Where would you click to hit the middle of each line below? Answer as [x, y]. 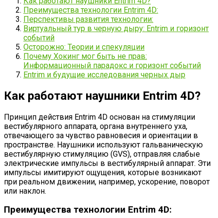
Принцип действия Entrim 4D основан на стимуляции [100, 117]
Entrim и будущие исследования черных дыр [104, 74]
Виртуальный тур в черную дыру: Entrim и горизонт [116, 28]
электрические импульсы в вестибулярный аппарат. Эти [107, 163]
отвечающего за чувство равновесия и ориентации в [101, 135]
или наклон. [25, 191]
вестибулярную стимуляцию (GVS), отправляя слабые [102, 154]
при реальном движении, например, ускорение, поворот [107, 182]
